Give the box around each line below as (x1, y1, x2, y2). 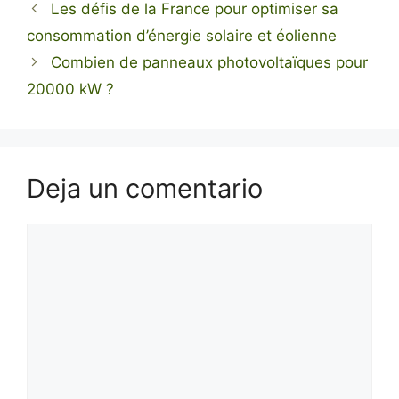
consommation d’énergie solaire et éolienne (27, 27, 337, 45)
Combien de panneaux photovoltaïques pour (51, 53, 369, 71)
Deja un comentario (27, 173, 263, 204)
